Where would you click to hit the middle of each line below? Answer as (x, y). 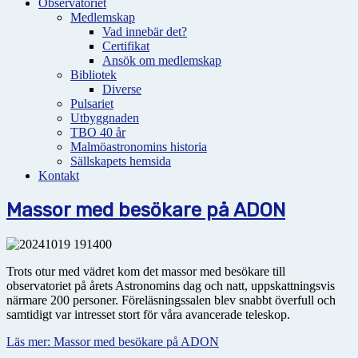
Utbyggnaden (105, 118)
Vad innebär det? (145, 32)
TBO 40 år (98, 132)
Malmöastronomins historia (139, 147)
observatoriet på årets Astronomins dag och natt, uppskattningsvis (171, 285)
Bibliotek (93, 75)
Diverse (122, 89)
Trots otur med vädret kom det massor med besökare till (146, 271)
